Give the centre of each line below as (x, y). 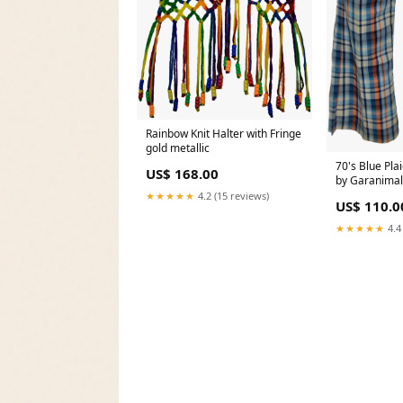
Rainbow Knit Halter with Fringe (224, 133)
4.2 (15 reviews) (232, 195)
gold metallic (178, 148)
